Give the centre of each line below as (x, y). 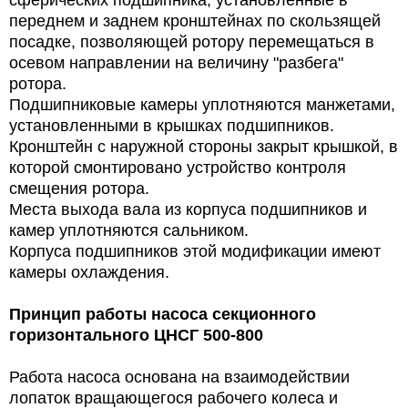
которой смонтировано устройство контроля (178, 167)
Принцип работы (80, 314)
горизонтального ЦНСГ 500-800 (136, 335)
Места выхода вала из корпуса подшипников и (188, 209)
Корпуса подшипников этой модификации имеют (195, 251)
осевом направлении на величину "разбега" (176, 62)
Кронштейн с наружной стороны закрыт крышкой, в (204, 146)
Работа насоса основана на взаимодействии (179, 377)
